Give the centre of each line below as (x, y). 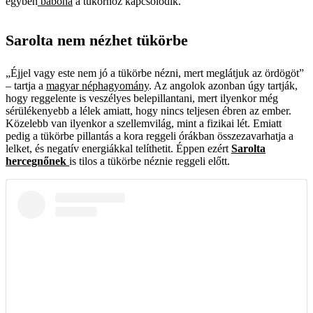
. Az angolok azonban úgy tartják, (223, 85)
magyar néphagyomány (97, 85)
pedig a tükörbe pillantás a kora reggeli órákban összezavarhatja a (150, 136)
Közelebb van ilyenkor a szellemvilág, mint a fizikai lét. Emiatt (144, 123)
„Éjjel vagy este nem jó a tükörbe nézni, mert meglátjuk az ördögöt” (155, 73)
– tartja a (26, 85)
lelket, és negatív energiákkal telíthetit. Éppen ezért (118, 148)
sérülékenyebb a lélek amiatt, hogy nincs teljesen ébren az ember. (148, 110)
